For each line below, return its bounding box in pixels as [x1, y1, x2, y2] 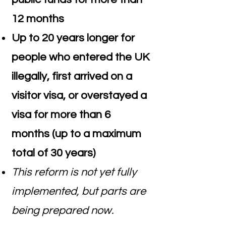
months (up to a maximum [12, 128, 141, 140]
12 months [12, 13, 64, 25]
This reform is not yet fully [12, 166, 137, 178]
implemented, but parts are [12, 186, 146, 197]
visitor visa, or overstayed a [12, 90, 147, 101]
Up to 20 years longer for [12, 32, 135, 44]
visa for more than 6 [12, 109, 110, 121]
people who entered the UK [12, 51, 149, 63]
